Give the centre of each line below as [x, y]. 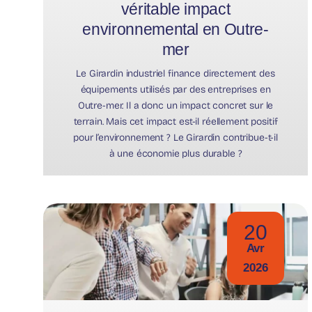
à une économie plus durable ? [175, 153]
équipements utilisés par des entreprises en [175, 89]
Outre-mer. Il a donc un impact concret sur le [175, 105]
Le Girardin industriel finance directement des [175, 73]
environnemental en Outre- [175, 29]
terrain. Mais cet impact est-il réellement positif [175, 121]
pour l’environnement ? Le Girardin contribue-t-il [175, 137]
